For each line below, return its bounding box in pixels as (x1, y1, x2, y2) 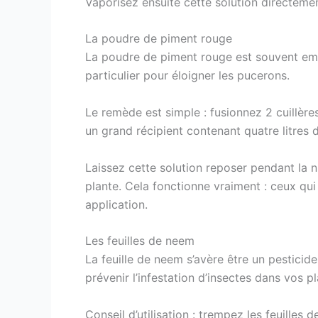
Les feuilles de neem (85, 234, 194, 248)
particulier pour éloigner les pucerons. (85, 68, 290, 83)
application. (85, 197, 148, 212)
